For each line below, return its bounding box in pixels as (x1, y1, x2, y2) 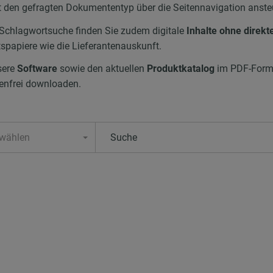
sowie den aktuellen (59, 63, 147, 75)
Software (16, 63, 57, 75)
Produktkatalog (146, 63, 217, 75)
